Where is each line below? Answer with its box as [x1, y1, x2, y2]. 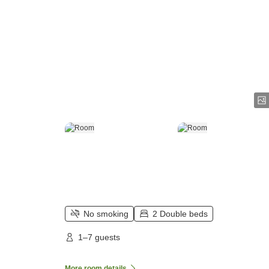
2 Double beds [153, 209, 208, 219]
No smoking [83, 209, 128, 219]
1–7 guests [78, 232, 120, 243]
